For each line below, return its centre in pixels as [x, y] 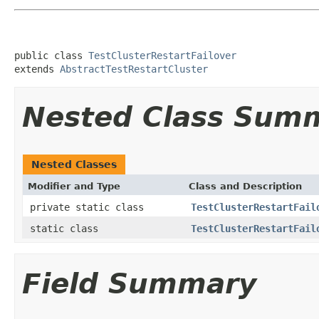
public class [51, 55]
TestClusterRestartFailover [162, 55]
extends [37, 69]
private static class [90, 207]
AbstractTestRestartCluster [134, 69]
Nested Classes [74, 164]
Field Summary [139, 283]
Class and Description [245, 186]
